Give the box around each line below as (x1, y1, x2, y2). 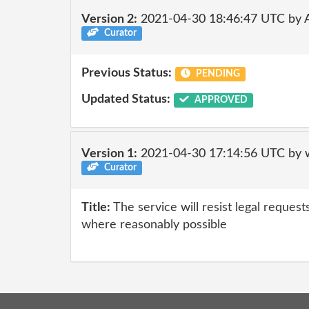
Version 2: (81, 12, 137, 26)
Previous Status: (81, 67, 172, 79)
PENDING (193, 69, 240, 79)
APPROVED (192, 94, 248, 105)
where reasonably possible (81, 219, 227, 231)
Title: (81, 201, 110, 214)
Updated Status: (81, 92, 170, 106)
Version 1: (81, 147, 137, 160)
